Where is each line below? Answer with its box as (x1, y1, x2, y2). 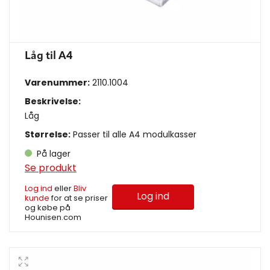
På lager (34, 147, 71, 160)
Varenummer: (25, 76, 90, 89)
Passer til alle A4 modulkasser (71, 128, 196, 140)
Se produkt (25, 160, 77, 175)
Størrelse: (25, 128, 71, 140)
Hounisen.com (25, 211, 81, 223)
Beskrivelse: (25, 95, 81, 107)
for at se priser (49, 192, 108, 204)
